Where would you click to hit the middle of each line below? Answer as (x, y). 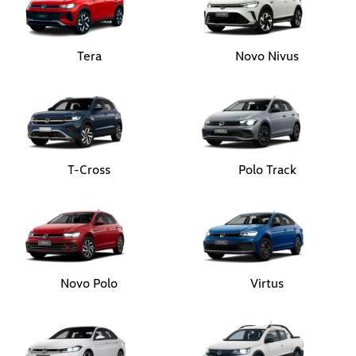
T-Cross (89, 169)
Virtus (267, 283)
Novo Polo (89, 283)
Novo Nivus (267, 56)
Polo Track (267, 169)
